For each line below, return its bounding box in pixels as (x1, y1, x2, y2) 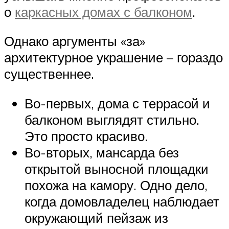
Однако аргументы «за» (4, 33, 145, 50)
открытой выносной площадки (25, 160, 209, 177)
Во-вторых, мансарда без (25, 144, 179, 161)
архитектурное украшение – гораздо (4, 49, 223, 66)
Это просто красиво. (25, 127, 148, 144)
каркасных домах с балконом (15, 3, 192, 20)
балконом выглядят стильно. (25, 111, 199, 128)
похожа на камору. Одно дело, (25, 176, 208, 193)
